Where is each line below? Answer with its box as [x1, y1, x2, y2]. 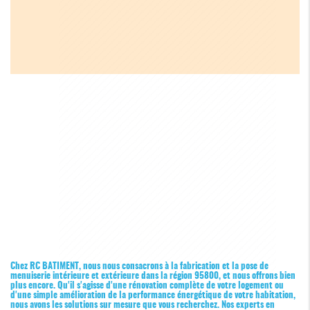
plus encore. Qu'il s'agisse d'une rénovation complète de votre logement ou [10, 280, 284, 291]
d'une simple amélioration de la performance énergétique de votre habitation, [10, 290, 295, 300]
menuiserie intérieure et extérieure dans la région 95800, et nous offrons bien [10, 271, 295, 281]
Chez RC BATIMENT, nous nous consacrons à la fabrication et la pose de [10, 261, 268, 271]
